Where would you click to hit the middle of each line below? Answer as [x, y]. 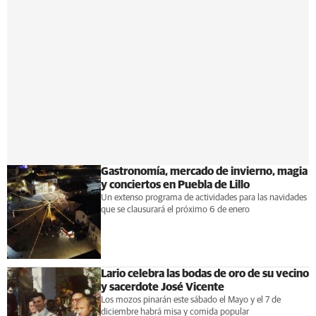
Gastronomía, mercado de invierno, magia [204, 172]
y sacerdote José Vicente [162, 287]
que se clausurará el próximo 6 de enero [175, 210]
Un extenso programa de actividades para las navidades [203, 198]
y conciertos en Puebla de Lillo [175, 185]
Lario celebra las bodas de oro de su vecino [205, 274]
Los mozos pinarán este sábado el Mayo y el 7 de [190, 300]
